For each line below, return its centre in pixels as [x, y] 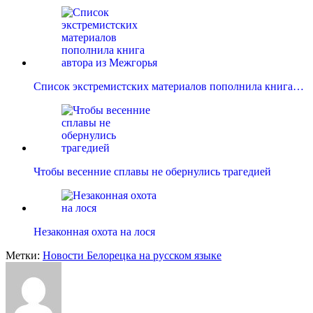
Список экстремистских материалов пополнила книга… [169, 87]
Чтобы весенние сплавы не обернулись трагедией [152, 172]
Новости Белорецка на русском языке [132, 256]
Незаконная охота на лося [94, 232]
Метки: [24, 256]
